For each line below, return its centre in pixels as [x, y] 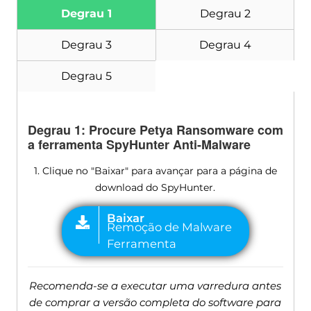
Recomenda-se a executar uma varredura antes [155, 285]
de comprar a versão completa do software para [155, 302]
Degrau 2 [225, 13]
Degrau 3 [86, 44]
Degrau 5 [86, 76]
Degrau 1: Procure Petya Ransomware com [155, 129]
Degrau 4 [225, 44]
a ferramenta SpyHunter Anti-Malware [139, 144]
